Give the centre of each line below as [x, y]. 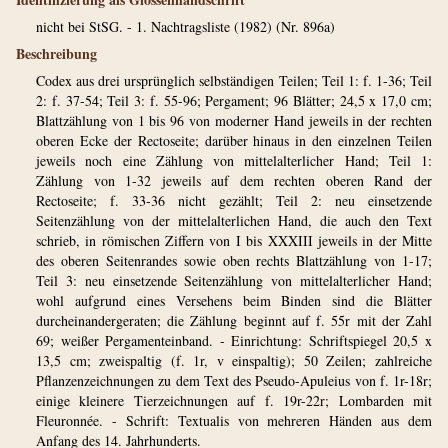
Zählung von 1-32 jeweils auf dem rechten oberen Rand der [234, 180]
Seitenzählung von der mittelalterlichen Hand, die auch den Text [234, 220]
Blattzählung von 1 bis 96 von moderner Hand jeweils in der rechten [234, 120]
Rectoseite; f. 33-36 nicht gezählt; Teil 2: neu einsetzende [234, 200]
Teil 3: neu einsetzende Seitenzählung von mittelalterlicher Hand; [234, 280]
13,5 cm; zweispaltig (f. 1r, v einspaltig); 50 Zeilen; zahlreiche [234, 360]
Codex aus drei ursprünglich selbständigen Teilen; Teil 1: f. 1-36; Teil [234, 80]
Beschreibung [56, 53]
